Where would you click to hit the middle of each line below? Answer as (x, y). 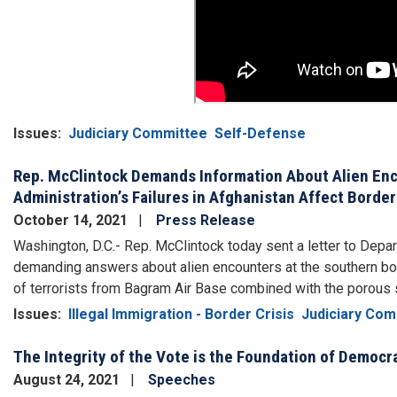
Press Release (206, 221)
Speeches (182, 380)
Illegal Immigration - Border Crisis (181, 315)
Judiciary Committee (138, 134)
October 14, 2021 (72, 221)
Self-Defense (260, 134)
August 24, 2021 (68, 380)
